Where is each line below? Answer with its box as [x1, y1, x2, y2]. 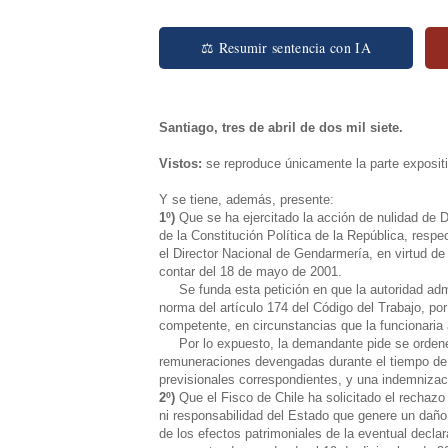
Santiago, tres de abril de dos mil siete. [159, 119, 403, 135]
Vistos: [159, 155, 202, 171]
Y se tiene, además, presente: [159, 191, 334, 207]
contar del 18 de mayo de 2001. [159, 263, 342, 279]
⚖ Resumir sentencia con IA [201, 37, 371, 57]
